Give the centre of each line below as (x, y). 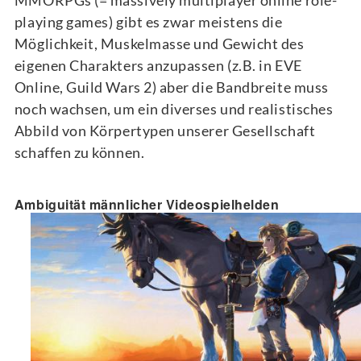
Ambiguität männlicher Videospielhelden (147, 204)
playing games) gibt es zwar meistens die (148, 22)
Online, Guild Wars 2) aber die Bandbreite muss (171, 87)
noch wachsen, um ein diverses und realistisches (174, 109)
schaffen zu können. (79, 153)
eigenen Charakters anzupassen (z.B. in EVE (158, 66)
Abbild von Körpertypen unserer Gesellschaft (165, 131)
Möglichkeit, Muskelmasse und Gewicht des (159, 44)
